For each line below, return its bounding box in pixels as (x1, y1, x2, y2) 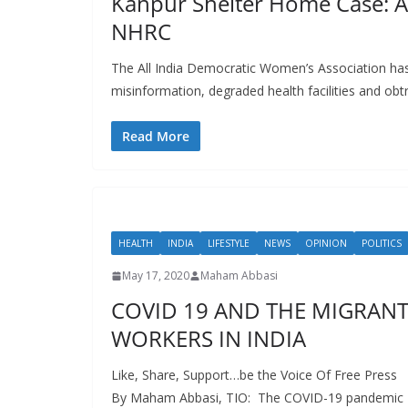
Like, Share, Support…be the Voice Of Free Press (111, 366, 401, 384)
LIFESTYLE (208, 237, 250, 250)
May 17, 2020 (122, 268, 189, 284)
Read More (122, 127, 189, 146)
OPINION (305, 237, 347, 250)
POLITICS (362, 237, 402, 250)
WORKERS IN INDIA (111, 323, 306, 354)
